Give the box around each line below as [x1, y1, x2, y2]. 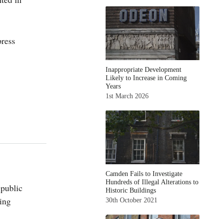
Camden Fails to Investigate [106, 170, 183, 178]
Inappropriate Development [106, 66, 182, 74]
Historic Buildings [106, 186, 156, 195]
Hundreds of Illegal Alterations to [106, 178, 199, 186]
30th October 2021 [106, 196, 158, 204]
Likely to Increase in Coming [106, 74, 187, 82]
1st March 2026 [106, 92, 149, 100]
